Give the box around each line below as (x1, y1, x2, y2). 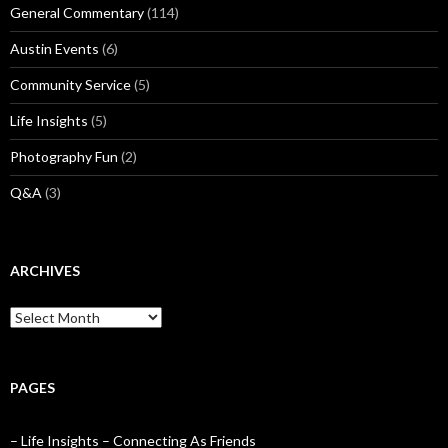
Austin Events (10, 40, 99, 57)
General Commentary (10, 4, 144, 21)
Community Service (10, 76, 131, 93)
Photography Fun (10, 148, 118, 165)
